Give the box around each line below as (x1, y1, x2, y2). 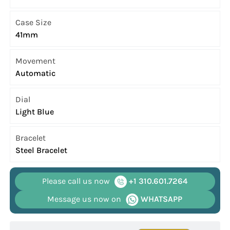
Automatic (15, 68, 56, 79)
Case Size (15, 17, 52, 28)
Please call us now (42, 176, 110, 186)
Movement (15, 56, 56, 66)
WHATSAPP (139, 194, 183, 204)
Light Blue (15, 107, 54, 117)
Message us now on (47, 194, 122, 204)
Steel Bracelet (15, 145, 68, 156)
